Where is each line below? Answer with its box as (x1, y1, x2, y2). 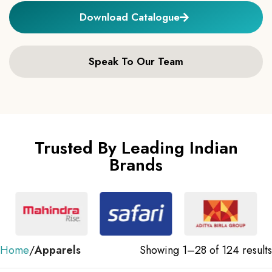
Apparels (35, 242, 81, 258)
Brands (109, 152, 163, 177)
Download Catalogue (80, 9, 180, 24)
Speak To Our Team (89, 53, 183, 69)
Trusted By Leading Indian (34, 135, 238, 160)
